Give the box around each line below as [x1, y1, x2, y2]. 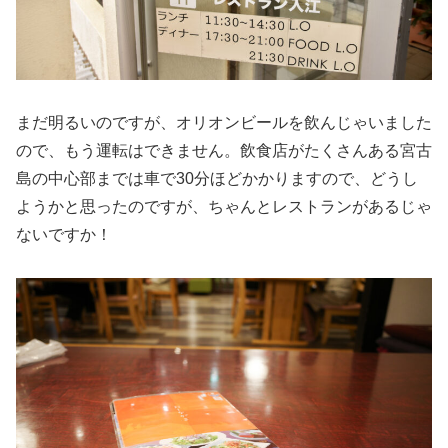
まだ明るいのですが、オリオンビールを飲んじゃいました [16, 114, 432, 132]
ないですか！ [16, 226, 112, 244]
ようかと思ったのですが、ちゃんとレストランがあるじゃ [16, 198, 432, 216]
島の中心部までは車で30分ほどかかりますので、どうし [16, 170, 418, 188]
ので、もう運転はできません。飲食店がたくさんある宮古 [16, 142, 432, 160]
